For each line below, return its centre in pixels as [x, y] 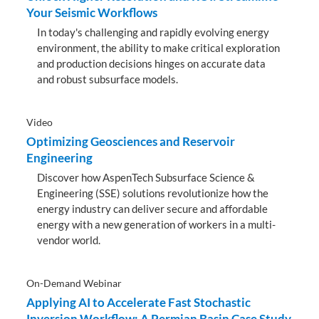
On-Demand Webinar [74, 283]
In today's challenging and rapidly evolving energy [153, 32]
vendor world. [69, 240]
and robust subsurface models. [108, 79]
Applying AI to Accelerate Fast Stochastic [139, 302]
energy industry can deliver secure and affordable [153, 208]
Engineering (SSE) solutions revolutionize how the [153, 193]
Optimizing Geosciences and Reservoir [131, 141]
